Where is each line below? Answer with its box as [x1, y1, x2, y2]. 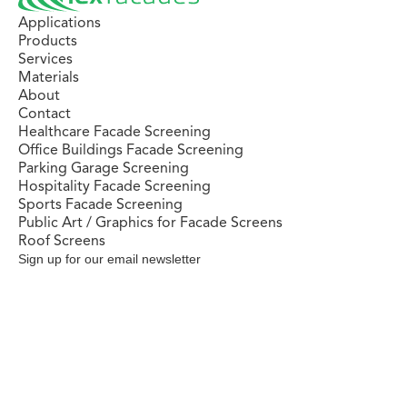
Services [18, 49, 73, 68]
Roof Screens [18, 231, 105, 250]
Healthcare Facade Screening [18, 122, 211, 141]
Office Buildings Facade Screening [18, 140, 243, 159]
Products [18, 31, 77, 50]
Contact [18, 104, 71, 123]
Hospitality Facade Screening [18, 176, 211, 195]
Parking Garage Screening [18, 158, 189, 177]
